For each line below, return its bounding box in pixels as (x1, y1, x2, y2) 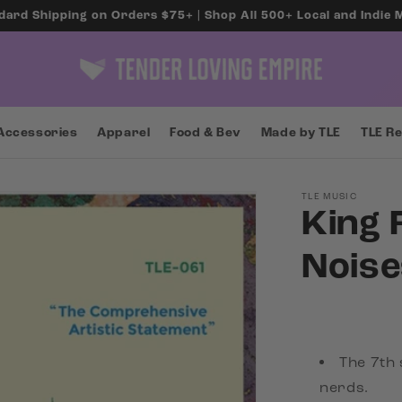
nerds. (319, 379, 369, 396)
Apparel (97, 125, 151, 141)
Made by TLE (260, 125, 342, 141)
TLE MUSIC (301, 191, 357, 202)
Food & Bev (170, 125, 241, 141)
